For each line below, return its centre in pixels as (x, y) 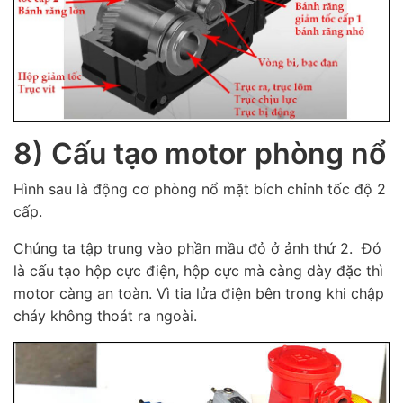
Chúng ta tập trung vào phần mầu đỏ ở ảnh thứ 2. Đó (197, 249)
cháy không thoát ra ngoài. (105, 316)
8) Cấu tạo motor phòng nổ (200, 154)
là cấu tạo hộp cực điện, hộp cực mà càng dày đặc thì (198, 271)
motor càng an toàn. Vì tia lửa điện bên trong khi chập (199, 294)
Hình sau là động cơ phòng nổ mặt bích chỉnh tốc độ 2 (200, 189)
